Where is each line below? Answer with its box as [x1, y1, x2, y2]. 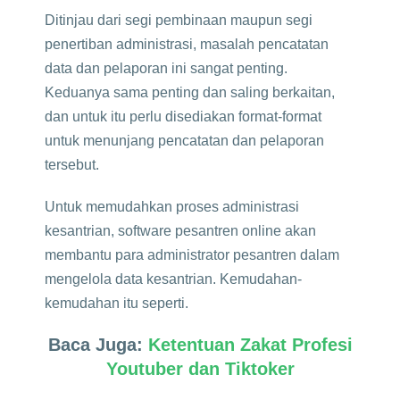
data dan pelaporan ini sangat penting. [45, 61, 287, 76]
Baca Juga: [47, 335, 148, 354]
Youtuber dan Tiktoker [105, 359, 295, 379]
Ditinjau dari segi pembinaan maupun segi [45, 12, 312, 28]
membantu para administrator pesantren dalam [45, 247, 339, 262]
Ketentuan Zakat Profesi [147, 335, 353, 354]
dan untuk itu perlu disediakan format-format [45, 109, 321, 124]
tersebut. [45, 157, 99, 172]
